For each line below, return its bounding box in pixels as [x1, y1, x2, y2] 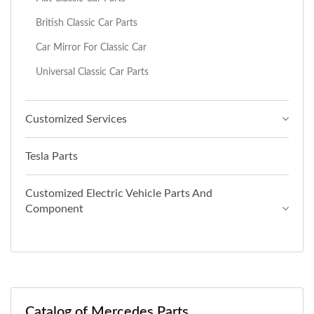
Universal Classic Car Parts [36, 66, 149, 77]
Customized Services [25, 113, 127, 125]
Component [25, 203, 83, 214]
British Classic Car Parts [36, 17, 137, 28]
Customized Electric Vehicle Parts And [25, 187, 212, 199]
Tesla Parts [25, 150, 78, 162]
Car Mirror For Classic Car [36, 41, 146, 53]
